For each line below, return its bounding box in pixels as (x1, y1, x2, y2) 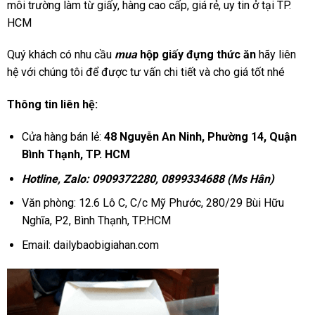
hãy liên (256, 48, 296, 62)
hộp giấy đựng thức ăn (137, 48, 256, 62)
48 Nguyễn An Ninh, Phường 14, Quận (101, 130, 297, 144)
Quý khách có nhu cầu (7, 48, 115, 62)
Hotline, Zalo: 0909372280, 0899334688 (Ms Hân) (21, 172, 274, 186)
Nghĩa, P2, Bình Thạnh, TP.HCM (21, 214, 171, 228)
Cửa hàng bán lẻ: (21, 130, 101, 144)
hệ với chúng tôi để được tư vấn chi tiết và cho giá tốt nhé (7, 65, 285, 79)
